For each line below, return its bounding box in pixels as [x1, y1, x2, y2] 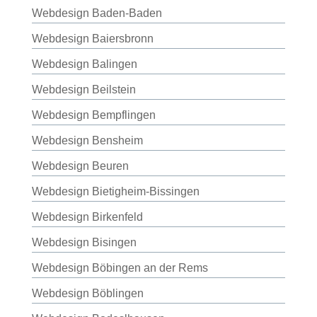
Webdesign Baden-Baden [31, 7, 162, 19]
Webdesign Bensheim [31, 134, 143, 146]
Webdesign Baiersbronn [31, 33, 154, 45]
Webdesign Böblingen [31, 287, 144, 299]
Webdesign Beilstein [31, 83, 136, 96]
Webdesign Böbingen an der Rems [31, 262, 208, 274]
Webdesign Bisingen [31, 236, 137, 248]
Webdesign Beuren [31, 160, 129, 172]
